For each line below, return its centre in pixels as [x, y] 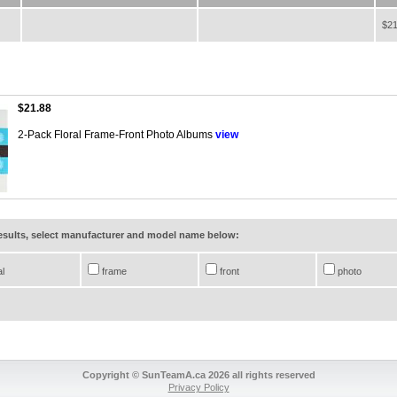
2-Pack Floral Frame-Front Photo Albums [117, 134]
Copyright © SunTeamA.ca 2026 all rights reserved [198, 374]
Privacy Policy [198, 387]
